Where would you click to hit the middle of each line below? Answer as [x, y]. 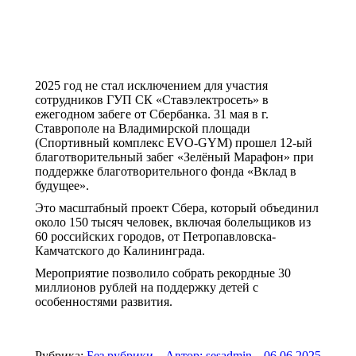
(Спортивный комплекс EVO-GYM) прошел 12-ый [174, 143]
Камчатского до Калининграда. [120, 251]
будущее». [62, 186]
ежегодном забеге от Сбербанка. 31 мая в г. [152, 114]
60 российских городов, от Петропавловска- [155, 237]
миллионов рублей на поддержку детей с [147, 288]
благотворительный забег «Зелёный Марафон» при [174, 157]
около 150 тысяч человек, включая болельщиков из [173, 222]
